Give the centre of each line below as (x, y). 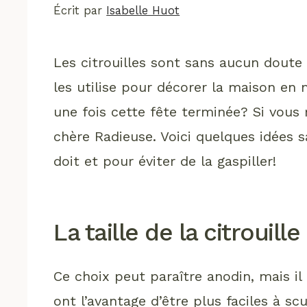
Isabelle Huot (143, 11)
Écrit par (80, 11)
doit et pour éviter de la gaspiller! (165, 161)
